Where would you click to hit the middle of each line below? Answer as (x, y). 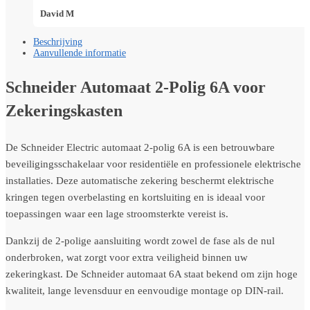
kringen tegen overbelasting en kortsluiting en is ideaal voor (135, 198)
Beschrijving (58, 42)
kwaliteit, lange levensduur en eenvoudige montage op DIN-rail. (145, 291)
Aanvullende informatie (80, 53)
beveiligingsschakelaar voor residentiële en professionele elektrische (153, 164)
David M (57, 14)
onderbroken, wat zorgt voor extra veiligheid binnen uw (127, 258)
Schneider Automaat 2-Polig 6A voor (136, 88)
